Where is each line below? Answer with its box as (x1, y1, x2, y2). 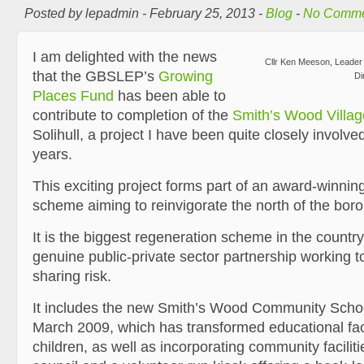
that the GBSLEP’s (32, 68, 158, 84)
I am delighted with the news (32, 49, 217, 65)
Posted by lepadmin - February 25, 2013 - (24, 6, 266, 20)
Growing (158, 68, 213, 84)
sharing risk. (32, 268, 111, 284)
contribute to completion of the (32, 107, 232, 123)
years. (32, 146, 72, 162)
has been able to (114, 88, 226, 104)
